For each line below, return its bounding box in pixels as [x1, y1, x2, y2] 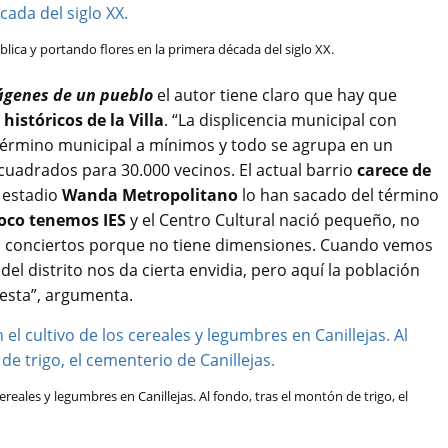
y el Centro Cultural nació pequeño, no [126, 209, 420, 232]
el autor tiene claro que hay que [153, 84, 397, 107]
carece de [357, 159, 431, 182]
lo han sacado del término [238, 184, 439, 207]
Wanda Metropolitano [62, 184, 238, 207]
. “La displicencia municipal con [164, 109, 397, 132]
